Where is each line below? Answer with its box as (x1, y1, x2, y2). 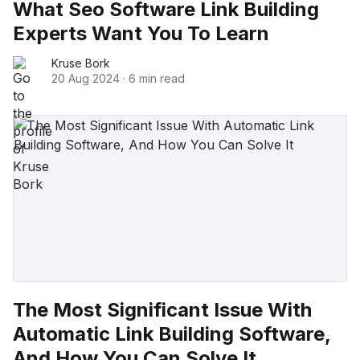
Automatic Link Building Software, (13, 321, 330, 346)
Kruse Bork (51, 55, 110, 70)
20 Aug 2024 (51, 71, 120, 85)
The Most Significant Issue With (13, 297, 312, 321)
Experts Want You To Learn (13, 21, 269, 45)
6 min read (129, 71, 185, 85)
